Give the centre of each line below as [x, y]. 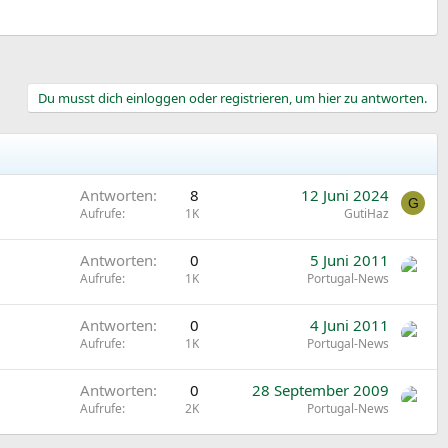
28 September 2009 [320, 389]
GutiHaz [366, 213]
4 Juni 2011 [349, 324]
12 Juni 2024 [345, 194]
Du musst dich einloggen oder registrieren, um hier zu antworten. [232, 97]
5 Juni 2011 [349, 259]
